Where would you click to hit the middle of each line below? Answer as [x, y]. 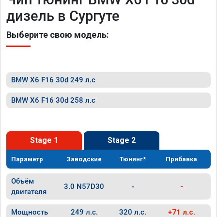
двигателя [29, 192]
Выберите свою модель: [58, 35]
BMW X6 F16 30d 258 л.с [53, 100]
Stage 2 [122, 140]
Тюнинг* [133, 159]
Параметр [27, 159]
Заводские [84, 159]
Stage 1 [44, 140]
